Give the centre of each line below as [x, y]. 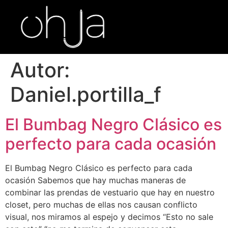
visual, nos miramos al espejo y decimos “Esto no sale [109, 217]
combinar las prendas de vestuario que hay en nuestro [110, 192]
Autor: [40, 70]
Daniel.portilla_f [86, 94]
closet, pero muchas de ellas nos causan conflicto [101, 204]
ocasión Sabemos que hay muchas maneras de [95, 180]
